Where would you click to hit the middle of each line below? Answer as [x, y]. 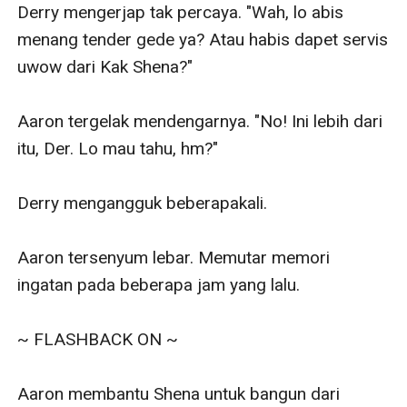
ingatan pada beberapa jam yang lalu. [159, 284]
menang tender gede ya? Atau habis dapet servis [203, 39]
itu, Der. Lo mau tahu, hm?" [118, 148]
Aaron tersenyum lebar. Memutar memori [174, 257]
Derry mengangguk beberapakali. [143, 203]
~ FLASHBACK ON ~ [98, 339]
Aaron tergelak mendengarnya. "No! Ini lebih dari [200, 121]
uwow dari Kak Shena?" [105, 66]
